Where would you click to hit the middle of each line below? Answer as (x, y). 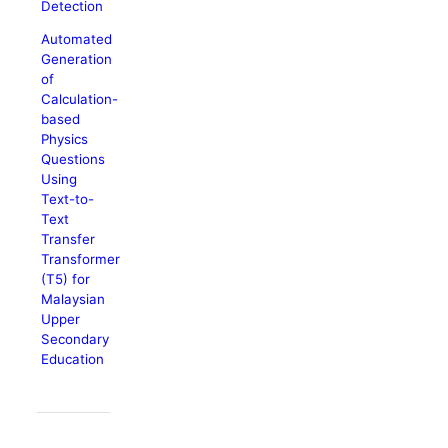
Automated (77, 38)
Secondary (75, 338)
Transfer (68, 238)
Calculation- (80, 98)
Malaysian (73, 298)
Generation (77, 58)
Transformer (81, 258)
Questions (73, 158)
